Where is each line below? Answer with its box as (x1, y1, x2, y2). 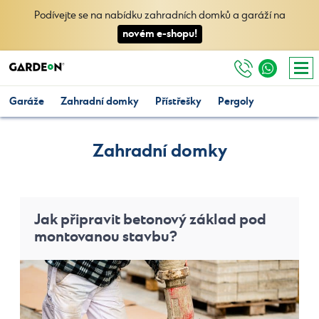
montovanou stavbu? (34, 227, 177, 246)
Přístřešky (155, 95, 202, 108)
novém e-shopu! (122, 27, 197, 41)
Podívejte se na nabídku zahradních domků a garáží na (33, 9, 286, 22)
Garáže (9, 95, 44, 108)
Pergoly (218, 95, 254, 108)
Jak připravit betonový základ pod (34, 210, 266, 229)
